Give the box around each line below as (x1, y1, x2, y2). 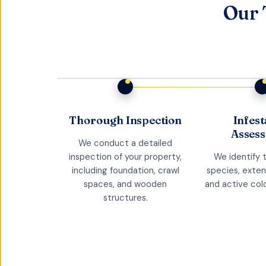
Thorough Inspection (69, 113, 182, 128)
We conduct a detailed (78, 137, 173, 150)
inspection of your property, (69, 151, 182, 163)
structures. (103, 192, 148, 204)
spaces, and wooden (84, 178, 167, 191)
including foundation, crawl (71, 164, 179, 177)
